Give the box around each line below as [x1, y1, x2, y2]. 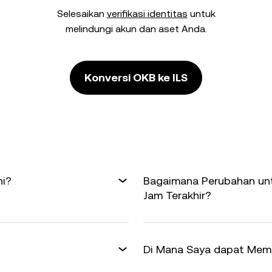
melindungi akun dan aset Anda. [65, 23, 207, 35]
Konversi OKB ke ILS [84, 71, 188, 84]
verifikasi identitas [106, 8, 188, 19]
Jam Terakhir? [143, 189, 211, 202]
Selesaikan [56, 8, 107, 19]
